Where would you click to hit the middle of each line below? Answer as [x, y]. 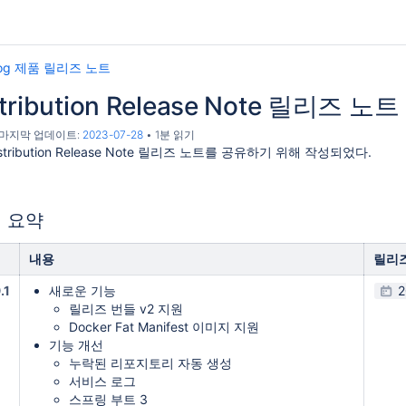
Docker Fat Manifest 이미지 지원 [164, 327]
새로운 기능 [82, 290]
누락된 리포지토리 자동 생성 [150, 363]
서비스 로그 [102, 381]
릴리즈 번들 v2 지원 [126, 309]
